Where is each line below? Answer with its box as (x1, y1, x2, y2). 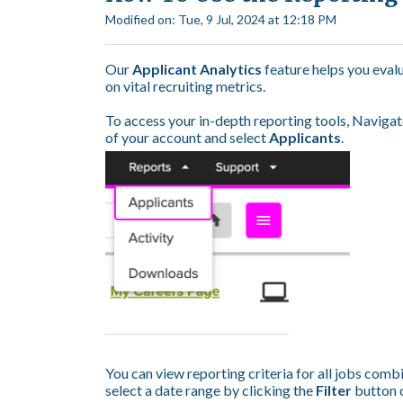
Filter (316, 381, 352, 399)
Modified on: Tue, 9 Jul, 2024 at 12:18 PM (105, 12, 336, 27)
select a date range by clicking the (105, 381, 316, 399)
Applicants (269, 128, 341, 146)
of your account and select (105, 128, 269, 146)
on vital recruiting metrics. (105, 76, 265, 94)
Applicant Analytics (132, 59, 264, 77)
